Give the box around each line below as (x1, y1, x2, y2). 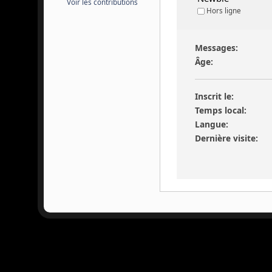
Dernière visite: (195, 132, 259, 144)
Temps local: (195, 104, 247, 117)
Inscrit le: (195, 90, 234, 103)
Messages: (195, 42, 239, 54)
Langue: (195, 118, 229, 131)
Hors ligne (204, 5, 241, 15)
